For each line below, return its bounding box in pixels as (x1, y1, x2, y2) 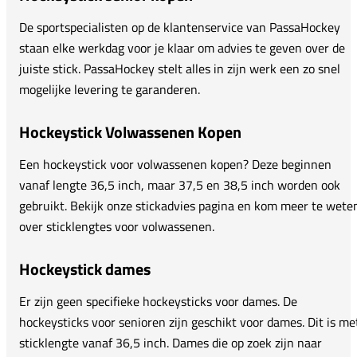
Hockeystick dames (19, 256, 151, 281)
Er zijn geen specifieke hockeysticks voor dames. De (19, 291, 297, 311)
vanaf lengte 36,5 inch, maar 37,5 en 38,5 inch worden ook (19, 175, 340, 194)
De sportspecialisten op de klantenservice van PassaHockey (19, 17, 340, 37)
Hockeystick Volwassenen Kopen (19, 119, 241, 144)
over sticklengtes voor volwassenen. (19, 216, 214, 236)
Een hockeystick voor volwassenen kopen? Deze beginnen (19, 154, 331, 174)
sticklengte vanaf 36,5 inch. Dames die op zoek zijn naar (19, 332, 322, 352)
